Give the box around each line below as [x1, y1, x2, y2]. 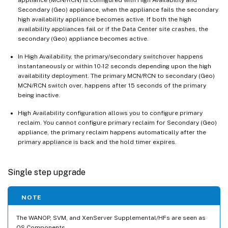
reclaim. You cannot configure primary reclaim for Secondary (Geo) [18, 119, 217, 126]
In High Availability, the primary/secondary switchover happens [18, 52, 203, 60]
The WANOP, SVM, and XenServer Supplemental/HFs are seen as [16, 214, 206, 221]
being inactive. [18, 91, 60, 99]
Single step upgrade [8, 167, 85, 177]
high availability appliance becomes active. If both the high [18, 15, 191, 23]
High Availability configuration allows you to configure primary [18, 109, 203, 117]
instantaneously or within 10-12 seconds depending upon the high [18, 62, 211, 70]
